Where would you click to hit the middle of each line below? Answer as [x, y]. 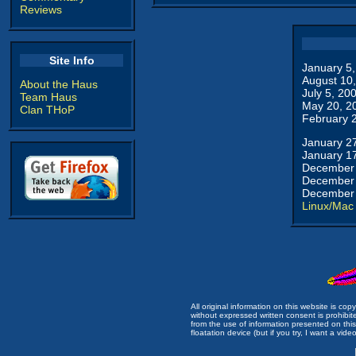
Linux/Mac [328, 206]
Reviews [41, 10]
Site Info [72, 60]
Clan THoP [47, 110]
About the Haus [59, 84]
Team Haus [48, 97]
